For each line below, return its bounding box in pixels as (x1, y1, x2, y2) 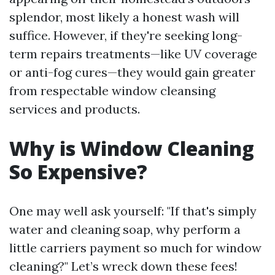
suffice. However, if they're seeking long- (9, 28, 242, 43)
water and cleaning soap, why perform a (9, 222, 241, 237)
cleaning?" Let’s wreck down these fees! (9, 258, 238, 274)
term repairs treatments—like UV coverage (9, 46, 257, 61)
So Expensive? (9, 158, 147, 185)
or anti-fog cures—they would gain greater (9, 64, 255, 80)
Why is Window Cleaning (9, 135, 254, 161)
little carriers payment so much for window (9, 240, 261, 255)
